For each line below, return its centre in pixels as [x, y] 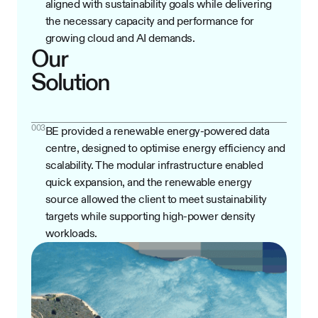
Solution [70, 82]
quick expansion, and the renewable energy [148, 182]
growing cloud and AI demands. [120, 38]
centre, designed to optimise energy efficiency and [165, 148]
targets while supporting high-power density [150, 216]
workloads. [71, 233]
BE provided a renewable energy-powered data [157, 131]
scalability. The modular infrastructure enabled [154, 165]
